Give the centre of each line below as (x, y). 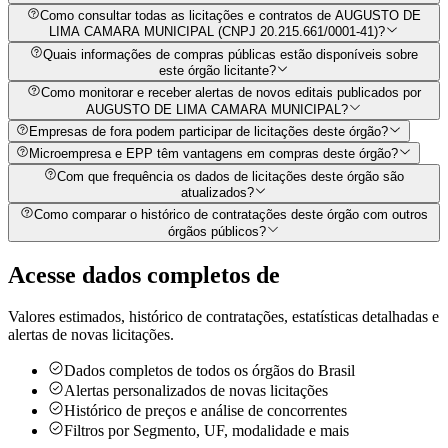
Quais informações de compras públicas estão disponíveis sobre (231, 54)
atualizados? (217, 193)
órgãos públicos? (217, 231)
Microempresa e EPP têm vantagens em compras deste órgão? (214, 154)
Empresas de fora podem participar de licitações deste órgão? (209, 132)
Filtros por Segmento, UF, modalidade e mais (206, 431)
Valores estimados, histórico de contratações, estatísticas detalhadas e (223, 317)
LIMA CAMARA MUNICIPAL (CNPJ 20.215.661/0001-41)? (217, 32)
